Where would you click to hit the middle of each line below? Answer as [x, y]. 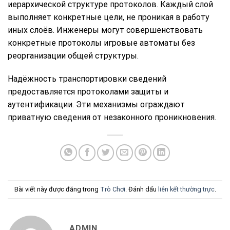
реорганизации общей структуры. [73, 55]
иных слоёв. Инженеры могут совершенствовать [105, 30]
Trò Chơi [112, 189]
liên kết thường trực [186, 189]
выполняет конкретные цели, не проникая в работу [109, 17]
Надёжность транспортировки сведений [87, 79]
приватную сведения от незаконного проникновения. [112, 118]
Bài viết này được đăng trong [57, 189]
